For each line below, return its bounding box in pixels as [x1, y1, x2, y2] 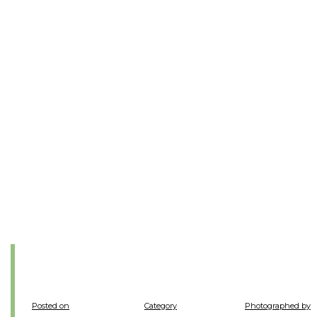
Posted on [32, 301, 69, 311]
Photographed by [245, 301, 311, 311]
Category [144, 301, 177, 311]
